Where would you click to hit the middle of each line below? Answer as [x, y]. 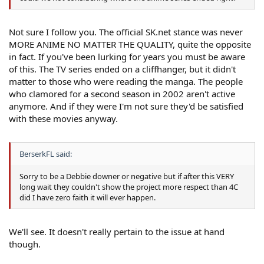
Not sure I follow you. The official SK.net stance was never [126, 32]
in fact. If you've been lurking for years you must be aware [127, 57]
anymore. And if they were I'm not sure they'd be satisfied [126, 106]
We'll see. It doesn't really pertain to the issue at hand [117, 232]
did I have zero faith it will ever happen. [88, 197]
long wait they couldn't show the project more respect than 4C [129, 187]
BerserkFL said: [46, 154]
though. [25, 244]
